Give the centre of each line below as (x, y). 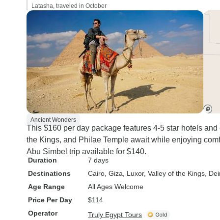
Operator (43, 213)
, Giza (114, 173)
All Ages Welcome (116, 187)
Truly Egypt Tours (115, 215)
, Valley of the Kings (174, 173)
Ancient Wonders (53, 120)
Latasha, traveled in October (69, 6)
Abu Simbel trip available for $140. (86, 151)
